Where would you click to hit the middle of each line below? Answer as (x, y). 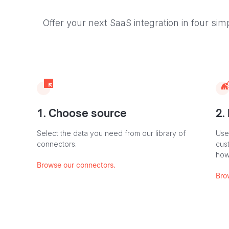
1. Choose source (82, 113)
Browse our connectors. (76, 165)
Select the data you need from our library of (111, 133)
